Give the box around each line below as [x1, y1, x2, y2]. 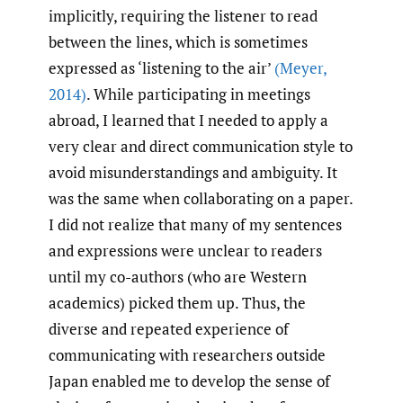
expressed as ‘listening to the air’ [49, 58, 274, 79]
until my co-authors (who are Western [49, 266, 307, 288]
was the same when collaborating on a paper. [49, 188, 353, 210]
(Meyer [274, 58, 323, 79]
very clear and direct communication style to [49, 136, 353, 157]
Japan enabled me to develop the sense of [49, 371, 330, 392]
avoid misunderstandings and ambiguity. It [49, 162, 337, 184]
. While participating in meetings [86, 84, 310, 105]
